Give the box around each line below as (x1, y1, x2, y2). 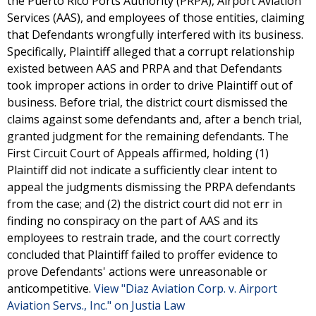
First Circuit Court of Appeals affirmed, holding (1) (7, 145, 269, 161)
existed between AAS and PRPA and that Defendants (7, 61, 282, 76)
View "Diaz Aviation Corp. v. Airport (94, 281, 277, 296)
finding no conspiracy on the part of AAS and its (7, 213, 258, 229)
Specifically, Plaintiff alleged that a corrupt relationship (7, 44, 295, 59)
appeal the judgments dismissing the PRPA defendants (7, 179, 296, 195)
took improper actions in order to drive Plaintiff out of (7, 78, 293, 93)
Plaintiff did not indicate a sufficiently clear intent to (7, 162, 277, 178)
